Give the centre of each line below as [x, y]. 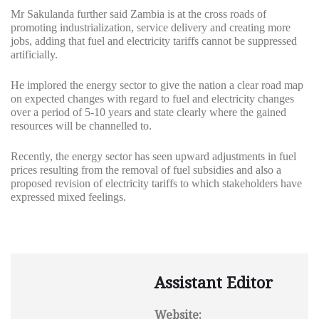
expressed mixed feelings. [68, 197]
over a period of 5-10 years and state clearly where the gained [148, 113]
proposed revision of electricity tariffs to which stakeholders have [156, 184]
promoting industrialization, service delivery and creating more [151, 28]
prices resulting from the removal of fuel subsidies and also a [146, 170]
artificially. [34, 55]
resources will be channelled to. [81, 126]
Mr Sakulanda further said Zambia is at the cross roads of [138, 14]
